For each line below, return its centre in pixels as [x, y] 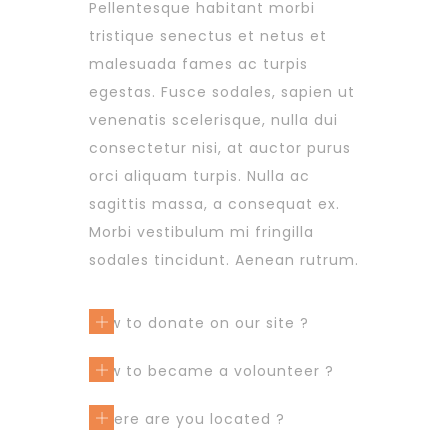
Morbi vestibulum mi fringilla [201, 232]
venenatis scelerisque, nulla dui [213, 120]
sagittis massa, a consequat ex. [214, 204]
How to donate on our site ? [199, 323]
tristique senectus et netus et [208, 36]
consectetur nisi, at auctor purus [220, 148]
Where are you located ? [187, 419]
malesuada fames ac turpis [198, 64]
